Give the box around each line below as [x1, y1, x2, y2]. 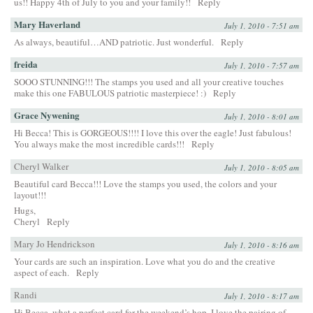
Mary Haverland [14, 17, 80, 31]
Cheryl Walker [14, 159, 68, 173]
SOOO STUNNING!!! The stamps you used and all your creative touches [14, 75, 284, 88]
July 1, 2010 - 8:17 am [224, 290, 299, 301]
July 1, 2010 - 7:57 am [224, 59, 299, 71]
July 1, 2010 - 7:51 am [224, 20, 299, 31]
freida [14, 57, 38, 71]
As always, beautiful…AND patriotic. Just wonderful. [14, 35, 214, 48]
